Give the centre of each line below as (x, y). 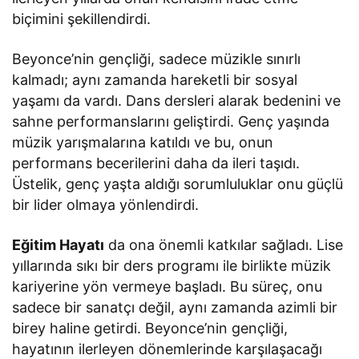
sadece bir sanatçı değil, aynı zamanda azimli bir (175, 307)
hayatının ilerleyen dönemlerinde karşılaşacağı (167, 349)
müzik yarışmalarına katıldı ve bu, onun (143, 142)
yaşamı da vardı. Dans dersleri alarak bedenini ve (177, 100)
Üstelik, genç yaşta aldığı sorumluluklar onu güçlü (178, 184)
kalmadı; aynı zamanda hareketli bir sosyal (155, 79)
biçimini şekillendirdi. (82, 18)
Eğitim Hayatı (58, 244)
